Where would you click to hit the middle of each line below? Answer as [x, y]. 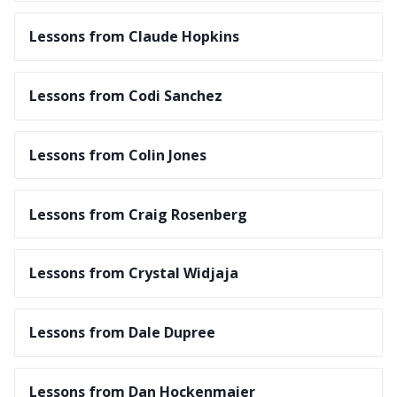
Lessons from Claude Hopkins [134, 37]
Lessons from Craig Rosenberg [138, 214]
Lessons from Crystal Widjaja [134, 273]
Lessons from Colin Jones [118, 155]
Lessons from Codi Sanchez [126, 96]
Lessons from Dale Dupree [122, 333]
